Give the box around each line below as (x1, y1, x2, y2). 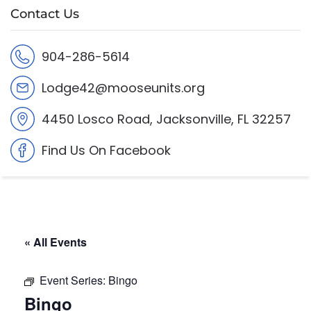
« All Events (24, 234, 87, 250)
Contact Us (10, 6, 79, 22)
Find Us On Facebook (42, 142, 171, 159)
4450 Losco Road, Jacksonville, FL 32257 (42, 110, 291, 128)
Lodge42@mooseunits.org (42, 79, 205, 96)
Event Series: (40, 272, 108, 288)
